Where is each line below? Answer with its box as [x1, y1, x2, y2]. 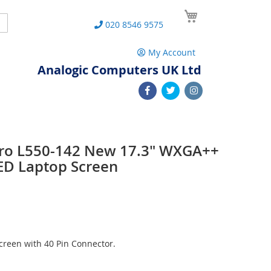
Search [1, 16, 29, 27]
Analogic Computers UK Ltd [38, 62, 201, 78]
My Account [148, 47, 195, 58]
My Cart [201, 5, 232, 17]
